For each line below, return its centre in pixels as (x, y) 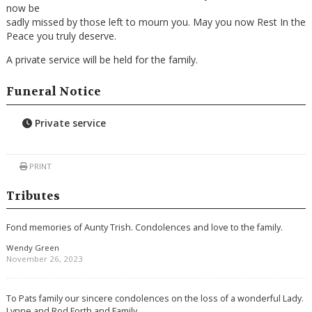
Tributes (33, 196)
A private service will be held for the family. (102, 59)
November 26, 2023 (44, 258)
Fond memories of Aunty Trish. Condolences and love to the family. (144, 227)
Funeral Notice (53, 92)
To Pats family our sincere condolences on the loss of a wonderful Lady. (155, 298)
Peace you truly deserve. (61, 36)
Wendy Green (32, 247)
